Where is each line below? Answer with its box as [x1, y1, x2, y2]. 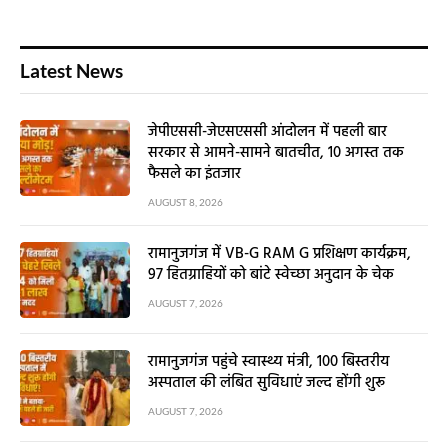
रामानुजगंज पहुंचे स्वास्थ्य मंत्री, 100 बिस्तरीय [148, 350, 389, 375]
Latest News [20, 59, 123, 83]
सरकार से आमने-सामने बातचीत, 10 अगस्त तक [148, 141, 404, 166]
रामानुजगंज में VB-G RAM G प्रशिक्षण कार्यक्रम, [148, 242, 411, 267]
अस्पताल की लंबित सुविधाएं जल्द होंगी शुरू [148, 371, 385, 396]
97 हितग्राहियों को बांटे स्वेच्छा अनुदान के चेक [148, 263, 394, 288]
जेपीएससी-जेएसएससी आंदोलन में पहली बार [148, 120, 387, 145]
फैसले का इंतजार [148, 162, 241, 187]
